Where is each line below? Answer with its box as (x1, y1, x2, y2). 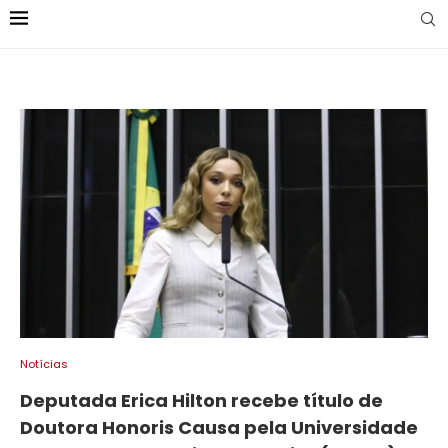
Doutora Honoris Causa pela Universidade (20, 415, 418, 441)
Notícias (20, 356, 68, 373)
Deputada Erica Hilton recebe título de (20, 388, 383, 414)
